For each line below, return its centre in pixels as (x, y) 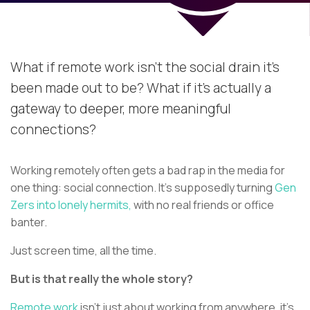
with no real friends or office (203, 205)
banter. (30, 222)
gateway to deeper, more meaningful (121, 109)
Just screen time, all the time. (84, 251)
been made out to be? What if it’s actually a (141, 88)
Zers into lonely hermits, (71, 205)
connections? (53, 130)
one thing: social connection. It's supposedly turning (143, 188)
